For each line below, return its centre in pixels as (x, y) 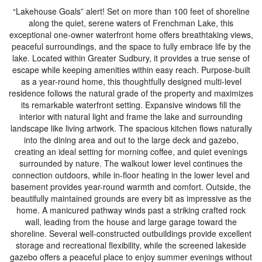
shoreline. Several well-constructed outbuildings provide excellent (131, 233)
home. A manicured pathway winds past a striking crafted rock (131, 210)
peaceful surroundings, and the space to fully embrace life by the (131, 46)
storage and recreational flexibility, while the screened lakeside (131, 245)
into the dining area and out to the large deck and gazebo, (131, 140)
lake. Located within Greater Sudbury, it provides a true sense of (131, 58)
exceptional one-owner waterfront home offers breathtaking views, (131, 35)
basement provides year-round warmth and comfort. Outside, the (131, 187)
